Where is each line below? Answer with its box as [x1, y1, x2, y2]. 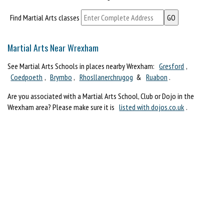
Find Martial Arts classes [9, 12, 79, 22]
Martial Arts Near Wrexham [7, 40, 98, 54]
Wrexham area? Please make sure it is [7, 101, 116, 112]
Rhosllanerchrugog [79, 71, 133, 82]
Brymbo [49, 71, 72, 82]
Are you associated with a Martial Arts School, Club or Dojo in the [7, 90, 194, 101]
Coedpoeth [10, 71, 43, 82]
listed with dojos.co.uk [119, 101, 184, 112]
